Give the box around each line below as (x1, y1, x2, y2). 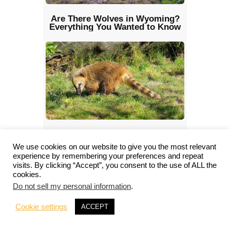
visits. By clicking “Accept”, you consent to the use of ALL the (13, 161, 217, 169)
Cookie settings (15, 202, 67, 211)
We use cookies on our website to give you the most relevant (13, 143, 216, 151)
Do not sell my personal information (13, 182, 131, 190)
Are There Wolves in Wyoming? (50, 13, 180, 24)
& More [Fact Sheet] (74, 137, 156, 147)
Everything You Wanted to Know (49, 22, 181, 32)
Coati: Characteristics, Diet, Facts (46, 129, 184, 139)
